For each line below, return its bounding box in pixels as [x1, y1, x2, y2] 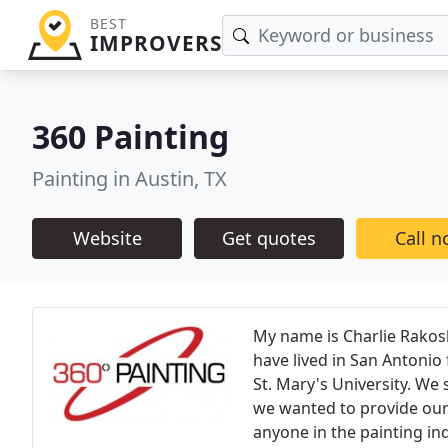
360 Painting [32, 115, 229, 158]
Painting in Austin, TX [32, 165, 227, 192]
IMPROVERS [89, 29, 222, 57]
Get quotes [222, 226, 316, 250]
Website [72, 226, 142, 250]
